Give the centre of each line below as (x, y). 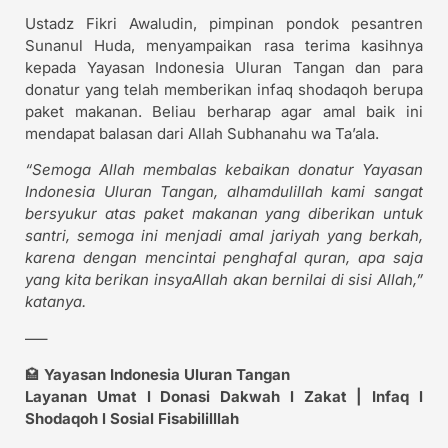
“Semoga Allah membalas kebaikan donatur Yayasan (224, 170)
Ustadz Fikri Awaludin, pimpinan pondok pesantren (224, 23)
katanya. (55, 302)
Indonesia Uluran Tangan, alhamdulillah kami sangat (224, 192)
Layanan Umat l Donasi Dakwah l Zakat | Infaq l (224, 397)
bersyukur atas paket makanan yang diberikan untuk (224, 214)
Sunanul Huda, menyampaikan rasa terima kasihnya (224, 45)
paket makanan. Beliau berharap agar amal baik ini (224, 111)
